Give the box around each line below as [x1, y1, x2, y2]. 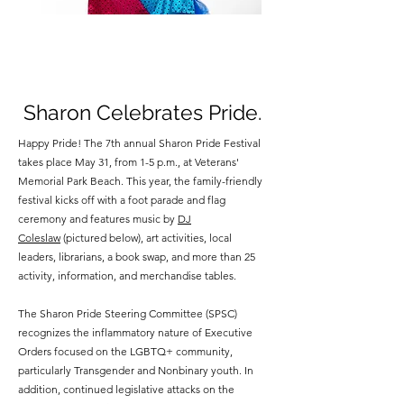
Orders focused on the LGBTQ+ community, [18, 344, 233, 358]
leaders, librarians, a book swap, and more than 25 [18, 250, 255, 263]
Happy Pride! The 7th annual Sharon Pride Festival [18, 136, 261, 150]
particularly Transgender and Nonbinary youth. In [18, 363, 253, 377]
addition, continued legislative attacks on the [18, 382, 234, 396]
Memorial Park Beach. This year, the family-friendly [18, 174, 262, 188]
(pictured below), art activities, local [60, 231, 232, 244]
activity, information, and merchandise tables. [18, 269, 236, 282]
